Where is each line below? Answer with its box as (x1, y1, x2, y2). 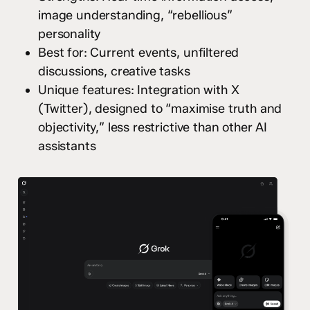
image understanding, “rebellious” (38, 8, 232, 24)
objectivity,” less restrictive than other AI (38, 120, 267, 136)
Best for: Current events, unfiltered (38, 45, 239, 61)
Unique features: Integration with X (38, 82, 239, 98)
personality (38, 26, 101, 42)
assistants (38, 138, 96, 154)
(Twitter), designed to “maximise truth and (38, 101, 282, 117)
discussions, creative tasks (38, 64, 190, 80)
